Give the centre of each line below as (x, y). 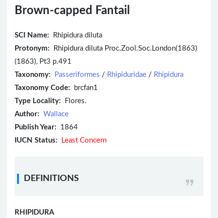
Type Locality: (38, 101)
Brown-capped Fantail (72, 11)
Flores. (74, 101)
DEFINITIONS (51, 179)
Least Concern (84, 141)
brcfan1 (84, 88)
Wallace (56, 114)
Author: (27, 114)
